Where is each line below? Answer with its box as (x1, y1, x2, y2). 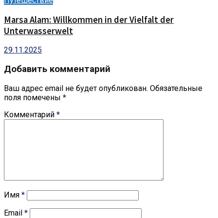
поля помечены (4, 92, 63, 102)
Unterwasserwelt (4, 25, 73, 36)
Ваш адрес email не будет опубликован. (4, 83, 148, 93)
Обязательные (150, 83, 202, 93)
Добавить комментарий (4, 63, 110, 74)
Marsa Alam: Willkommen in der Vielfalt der (4, 14, 174, 25)
